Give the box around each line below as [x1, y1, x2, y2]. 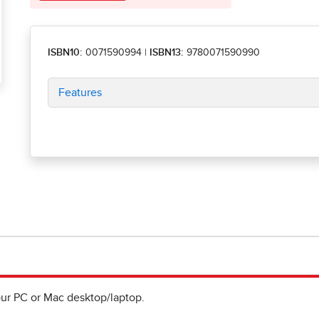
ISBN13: [150, 48, 187, 58]
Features [58, 87, 102, 99]
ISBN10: [48, 48, 83, 58]
